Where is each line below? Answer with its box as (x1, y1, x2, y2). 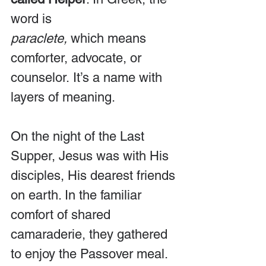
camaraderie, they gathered (11, 227, 171, 242)
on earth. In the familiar (11, 188, 145, 202)
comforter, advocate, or (11, 50, 145, 65)
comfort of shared (11, 207, 114, 222)
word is (11, 11, 55, 26)
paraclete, (11, 31, 67, 46)
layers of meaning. (11, 90, 115, 104)
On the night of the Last (11, 129, 148, 144)
